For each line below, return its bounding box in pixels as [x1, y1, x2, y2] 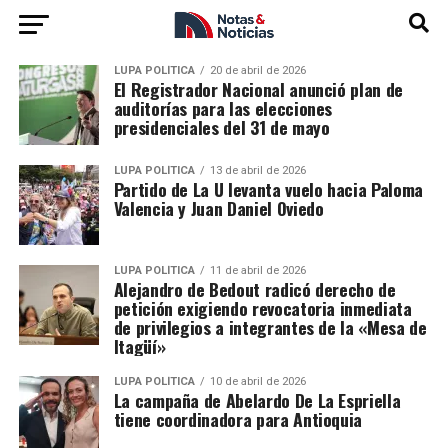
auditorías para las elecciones [113, 95, 333, 121]
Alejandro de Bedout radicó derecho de [113, 276, 396, 302]
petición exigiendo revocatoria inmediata [113, 295, 412, 321]
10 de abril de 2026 [209, 375, 306, 388]
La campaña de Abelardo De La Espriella [113, 387, 401, 413]
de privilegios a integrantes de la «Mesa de [113, 314, 427, 340]
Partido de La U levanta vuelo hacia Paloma [113, 176, 423, 202]
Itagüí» [113, 333, 166, 359]
